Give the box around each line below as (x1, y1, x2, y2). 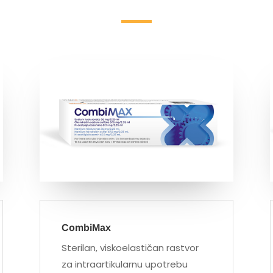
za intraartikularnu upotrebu (61, 258, 188, 271)
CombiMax (61, 222, 111, 233)
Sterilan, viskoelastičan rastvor (61, 241, 199, 255)
